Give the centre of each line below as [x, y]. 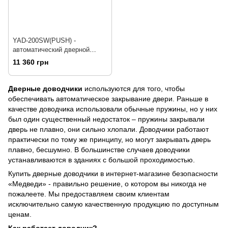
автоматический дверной [51, 49]
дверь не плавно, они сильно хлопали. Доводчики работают [108, 129]
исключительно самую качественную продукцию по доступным [113, 204]
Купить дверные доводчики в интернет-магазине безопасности [113, 173]
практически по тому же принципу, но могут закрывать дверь [109, 139]
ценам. [20, 214]
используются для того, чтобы [134, 88]
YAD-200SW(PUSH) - [44, 40]
